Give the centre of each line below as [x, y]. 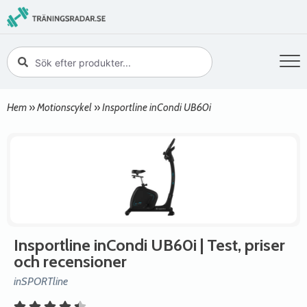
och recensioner [70, 261]
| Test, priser [241, 245]
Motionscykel [64, 107]
